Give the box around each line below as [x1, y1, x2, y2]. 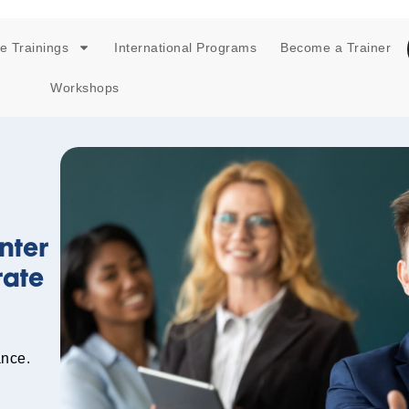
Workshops [50, 80, 120, 95]
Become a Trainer [280, 40, 392, 55]
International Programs [114, 40, 257, 55]
